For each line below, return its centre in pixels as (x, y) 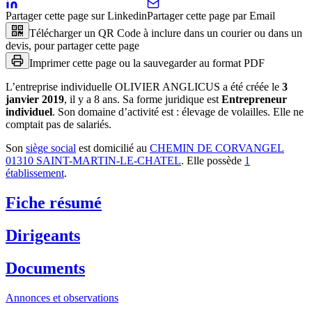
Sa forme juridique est (171, 99)
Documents (45, 268)
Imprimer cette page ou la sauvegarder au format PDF (147, 63)
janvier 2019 (35, 99)
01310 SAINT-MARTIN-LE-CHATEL (93, 160)
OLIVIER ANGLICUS (167, 86)
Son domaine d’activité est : (118, 111)
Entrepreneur (254, 99)
